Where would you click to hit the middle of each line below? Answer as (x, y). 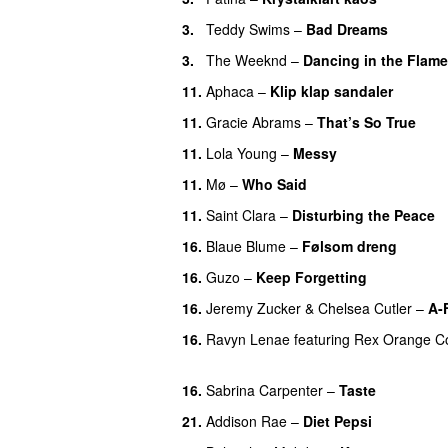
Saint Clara (241, 214)
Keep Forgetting (311, 276)
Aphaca (230, 90)
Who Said (274, 183)
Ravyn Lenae (248, 338)
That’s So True (366, 121)
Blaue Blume (246, 245)
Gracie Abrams (253, 121)
